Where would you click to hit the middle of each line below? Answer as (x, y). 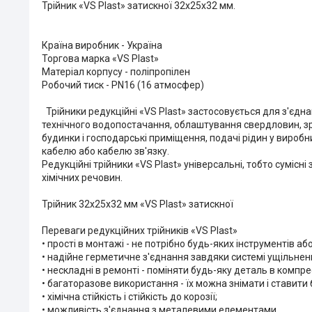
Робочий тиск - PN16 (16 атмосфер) (123, 85)
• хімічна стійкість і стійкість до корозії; (130, 296)
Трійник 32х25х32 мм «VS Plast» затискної (138, 204)
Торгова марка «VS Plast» (100, 58)
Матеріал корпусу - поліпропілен (116, 71)
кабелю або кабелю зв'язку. (106, 151)
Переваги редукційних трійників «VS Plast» (140, 230)
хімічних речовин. (82, 177)
